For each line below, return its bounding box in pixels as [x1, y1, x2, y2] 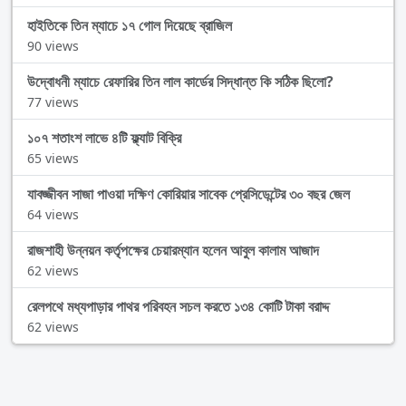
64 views [27, 206, 79, 224]
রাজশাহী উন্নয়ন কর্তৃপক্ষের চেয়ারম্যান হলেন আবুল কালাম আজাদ [27, 240, 319, 261]
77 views [27, 93, 79, 111]
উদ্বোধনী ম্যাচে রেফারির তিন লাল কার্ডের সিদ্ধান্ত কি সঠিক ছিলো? [27, 72, 333, 92]
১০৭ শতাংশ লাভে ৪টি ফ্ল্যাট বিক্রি [27, 128, 181, 149]
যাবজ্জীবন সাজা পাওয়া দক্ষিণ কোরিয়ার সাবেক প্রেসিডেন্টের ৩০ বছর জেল [27, 184, 350, 205]
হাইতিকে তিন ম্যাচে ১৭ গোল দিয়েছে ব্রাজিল [27, 15, 232, 36]
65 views [27, 150, 79, 168]
